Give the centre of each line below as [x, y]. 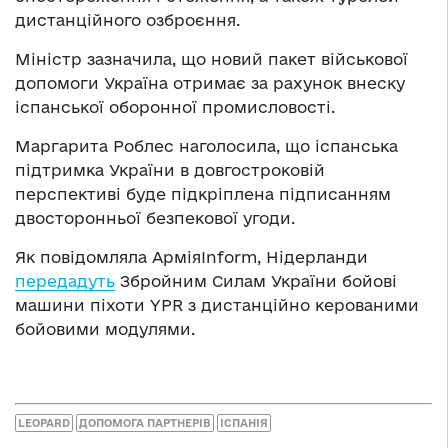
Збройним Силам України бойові [256, 280]
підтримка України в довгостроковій [170, 169]
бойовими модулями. [105, 328]
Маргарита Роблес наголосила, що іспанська [206, 145]
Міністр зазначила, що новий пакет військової [211, 58]
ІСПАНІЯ [244, 423]
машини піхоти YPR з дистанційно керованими [217, 304]
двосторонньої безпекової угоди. [155, 217]
